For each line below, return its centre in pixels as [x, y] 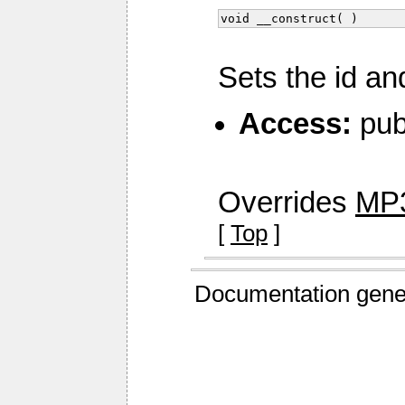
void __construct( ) [289, 19]
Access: [295, 123]
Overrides [287, 203]
